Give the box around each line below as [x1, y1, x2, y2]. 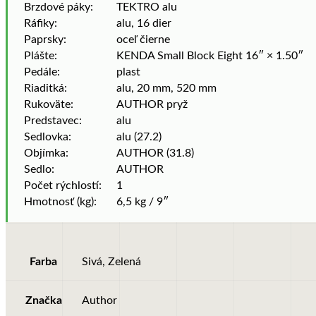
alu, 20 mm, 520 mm [116, 83, 217, 95]
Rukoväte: [24, 99, 73, 111]
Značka [25, 295, 62, 307]
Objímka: [24, 147, 68, 159]
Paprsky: [24, 34, 66, 46]
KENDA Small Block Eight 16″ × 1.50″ [116, 50, 303, 62]
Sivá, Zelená [82, 256, 141, 268]
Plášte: [24, 50, 57, 62]
